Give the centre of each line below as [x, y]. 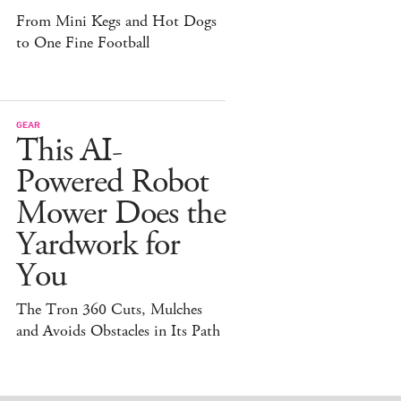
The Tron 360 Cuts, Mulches [109, 309]
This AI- [69, 150]
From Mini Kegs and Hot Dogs [116, 21]
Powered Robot [112, 182]
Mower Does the [121, 213]
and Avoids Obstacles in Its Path [118, 331]
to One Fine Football [83, 43]
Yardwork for [98, 244]
